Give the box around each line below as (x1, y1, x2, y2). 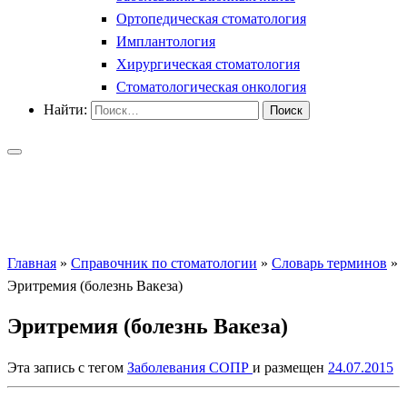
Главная (7, 254, 56, 271)
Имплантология (116, 33, 215, 49)
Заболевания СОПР (127, 359, 253, 375)
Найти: (44, 101, 87, 117)
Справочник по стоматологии (71, 254, 257, 271)
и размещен (253, 359, 328, 375)
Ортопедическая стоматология (116, 10, 306, 26)
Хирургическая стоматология (116, 55, 300, 72)
